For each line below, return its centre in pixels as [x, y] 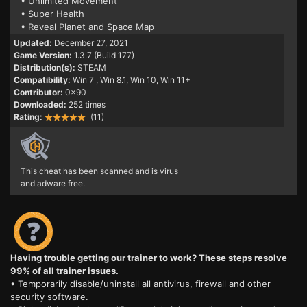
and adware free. [53, 184]
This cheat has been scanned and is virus [99, 171]
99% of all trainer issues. [64, 271]
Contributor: [38, 93]
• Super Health [52, 14]
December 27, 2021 [91, 43]
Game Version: [43, 56]
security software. [49, 297]
